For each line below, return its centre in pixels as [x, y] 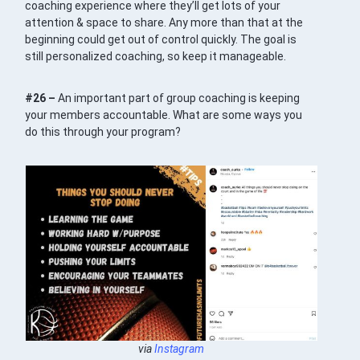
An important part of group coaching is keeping [179, 98]
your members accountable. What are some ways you [164, 115]
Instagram [180, 349]
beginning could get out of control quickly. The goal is [161, 40]
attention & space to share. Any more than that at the [164, 23]
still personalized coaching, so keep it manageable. [156, 57]
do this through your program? [103, 132]
